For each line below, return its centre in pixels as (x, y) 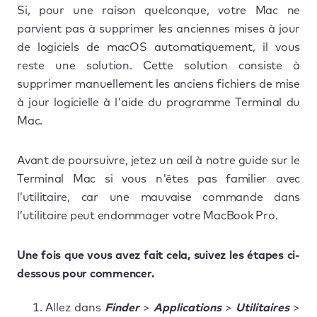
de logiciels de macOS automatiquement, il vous (158, 47)
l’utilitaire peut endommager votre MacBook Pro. (148, 215)
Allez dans (75, 307)
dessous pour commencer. (86, 273)
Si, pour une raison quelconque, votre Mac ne (158, 10)
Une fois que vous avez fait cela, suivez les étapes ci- (158, 255)
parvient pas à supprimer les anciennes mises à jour (158, 29)
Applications (188, 307)
